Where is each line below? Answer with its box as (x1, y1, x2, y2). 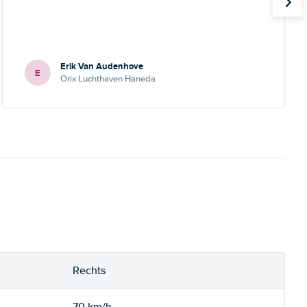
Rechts (73, 264, 106, 278)
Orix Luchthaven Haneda (60, 73, 156, 84)
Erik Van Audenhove (60, 60, 143, 73)
